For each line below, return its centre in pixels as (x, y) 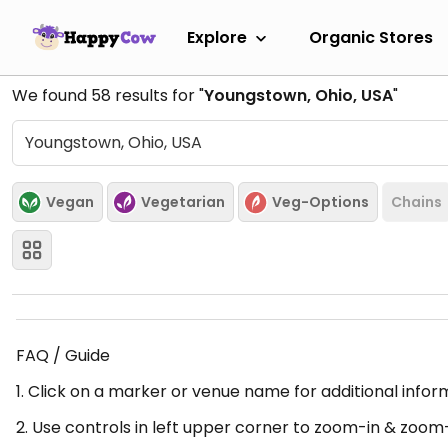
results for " (157, 95)
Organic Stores (371, 37)
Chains (416, 201)
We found (51, 95)
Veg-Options (320, 201)
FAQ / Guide (63, 355)
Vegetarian (183, 201)
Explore (217, 37)
